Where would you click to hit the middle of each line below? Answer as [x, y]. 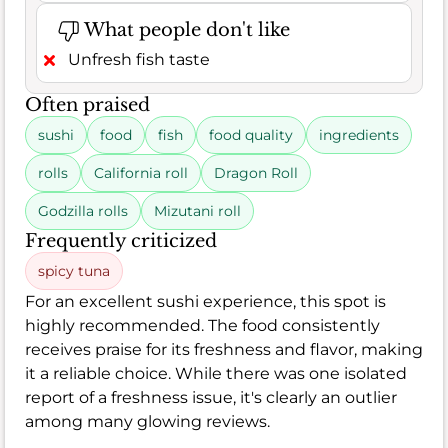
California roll [141, 172]
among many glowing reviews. [147, 421]
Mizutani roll [197, 210]
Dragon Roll [256, 172]
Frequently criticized [121, 240]
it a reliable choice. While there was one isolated [216, 373]
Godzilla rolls [83, 210]
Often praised [87, 104]
